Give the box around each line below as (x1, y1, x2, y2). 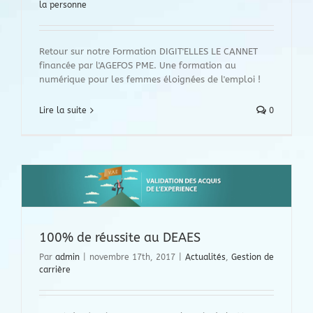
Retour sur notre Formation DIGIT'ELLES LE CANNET (39, 46, 258, 57)
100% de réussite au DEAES (39, 230, 201, 246)
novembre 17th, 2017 (89, 252, 175, 263)
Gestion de (231, 252, 274, 263)
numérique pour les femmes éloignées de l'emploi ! (39, 74, 261, 85)
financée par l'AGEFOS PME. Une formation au (39, 60, 236, 71)
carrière (39, 265, 71, 275)
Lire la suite (39, 105, 87, 115)
